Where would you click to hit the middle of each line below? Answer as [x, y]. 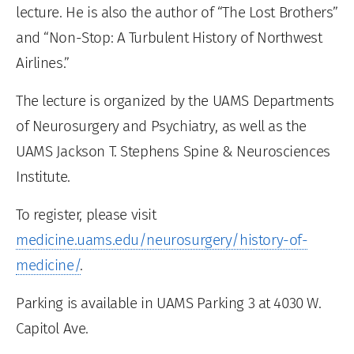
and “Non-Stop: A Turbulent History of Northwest [169, 37]
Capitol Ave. [52, 328]
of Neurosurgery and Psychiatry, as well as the [161, 126]
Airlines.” [43, 62]
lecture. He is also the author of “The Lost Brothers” [177, 12]
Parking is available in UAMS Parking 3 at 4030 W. [169, 303]
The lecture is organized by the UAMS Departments [175, 100]
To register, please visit [86, 214]
